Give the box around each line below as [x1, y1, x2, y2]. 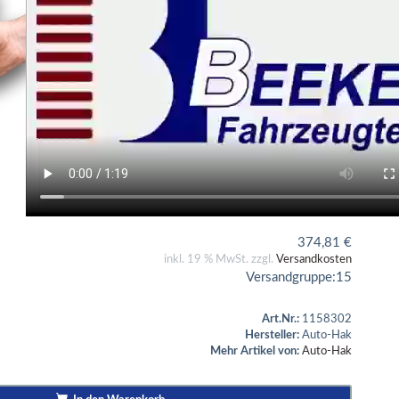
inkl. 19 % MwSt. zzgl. [164, 253, 276, 265]
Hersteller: [245, 329, 299, 341]
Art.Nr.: [262, 313, 299, 325]
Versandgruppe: [246, 270, 336, 284]
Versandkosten [276, 253, 352, 265]
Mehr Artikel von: [210, 345, 299, 357]
